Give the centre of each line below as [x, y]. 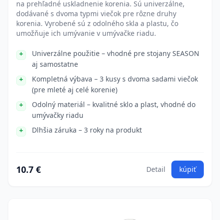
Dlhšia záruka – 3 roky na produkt [87, 130]
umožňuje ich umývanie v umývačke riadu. [86, 33]
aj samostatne [55, 64]
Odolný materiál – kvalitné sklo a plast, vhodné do [114, 104]
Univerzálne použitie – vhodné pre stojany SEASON [116, 53]
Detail [156, 169]
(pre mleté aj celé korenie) [75, 90]
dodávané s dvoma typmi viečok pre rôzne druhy [96, 14]
